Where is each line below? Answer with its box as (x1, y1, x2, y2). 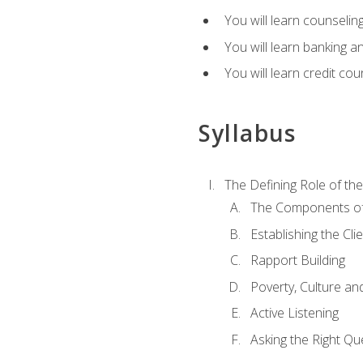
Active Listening (250, 304, 339, 322)
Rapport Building (250, 251, 345, 270)
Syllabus (198, 117, 297, 149)
